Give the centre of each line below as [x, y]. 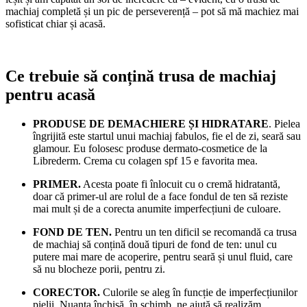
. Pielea [284, 124]
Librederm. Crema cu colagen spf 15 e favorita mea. [145, 161]
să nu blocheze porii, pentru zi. [99, 269]
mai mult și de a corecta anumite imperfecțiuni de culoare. [157, 209]
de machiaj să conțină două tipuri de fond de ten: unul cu [155, 245]
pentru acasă [52, 95]
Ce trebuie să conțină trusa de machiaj [141, 76]
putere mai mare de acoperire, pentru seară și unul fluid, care [163, 257]
